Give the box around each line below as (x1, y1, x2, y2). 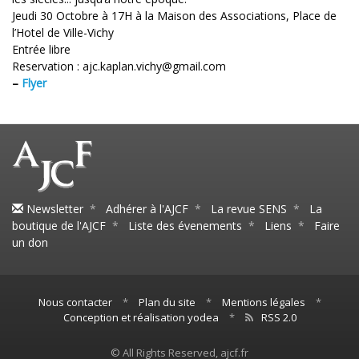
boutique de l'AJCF (12, 217, 106, 233)
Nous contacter (38, 294, 112, 309)
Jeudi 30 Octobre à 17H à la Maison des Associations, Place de (12, 8, 337, 24)
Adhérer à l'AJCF (106, 200, 188, 216)
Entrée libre (12, 42, 71, 58)
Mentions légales (221, 294, 305, 309)
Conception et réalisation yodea (63, 309, 219, 325)
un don (12, 234, 48, 250)
